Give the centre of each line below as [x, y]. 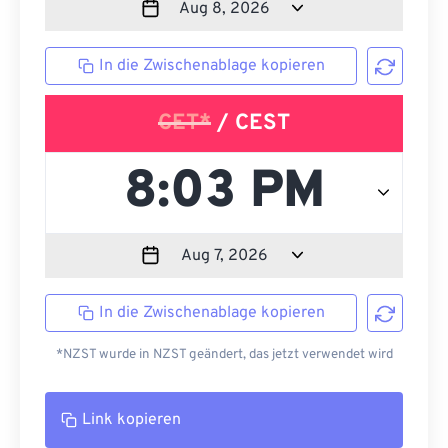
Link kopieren [131, 420]
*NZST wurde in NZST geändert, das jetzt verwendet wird [224, 354]
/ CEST [250, 123]
